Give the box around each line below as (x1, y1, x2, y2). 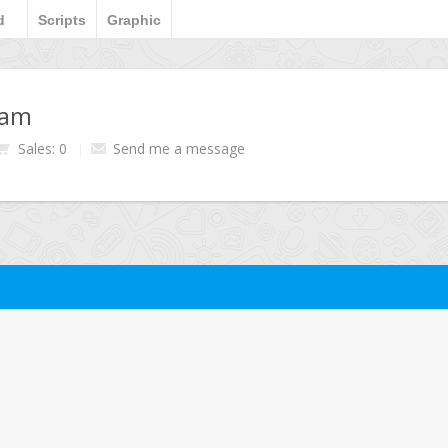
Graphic (107, 12, 161, 28)
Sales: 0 (18, 138, 67, 158)
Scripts (38, 12, 86, 28)
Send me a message (113, 138, 245, 158)
